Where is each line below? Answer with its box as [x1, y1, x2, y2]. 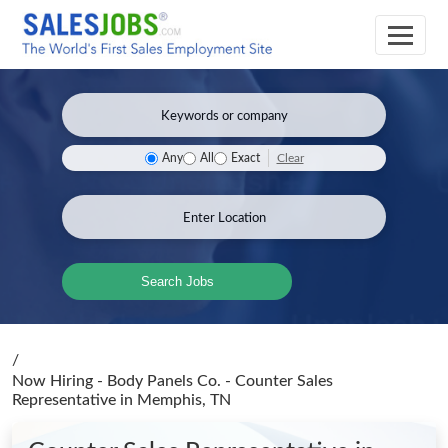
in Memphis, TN [120, 392, 231, 408]
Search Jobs [140, 274, 214, 289]
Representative [12, 392, 120, 408]
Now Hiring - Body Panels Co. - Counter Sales [12, 373, 333, 389]
